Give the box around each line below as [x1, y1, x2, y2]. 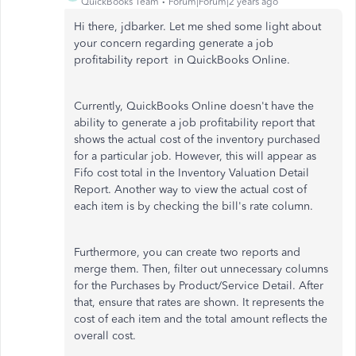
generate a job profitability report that [118, 116, 315, 130]
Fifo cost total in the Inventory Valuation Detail [74, 166, 309, 180]
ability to [74, 116, 118, 130]
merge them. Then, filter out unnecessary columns [74, 262, 328, 276]
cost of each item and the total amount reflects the [74, 312, 327, 326]
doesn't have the [230, 99, 314, 113]
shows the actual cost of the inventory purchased [74, 133, 320, 146]
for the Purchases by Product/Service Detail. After [74, 279, 323, 292]
